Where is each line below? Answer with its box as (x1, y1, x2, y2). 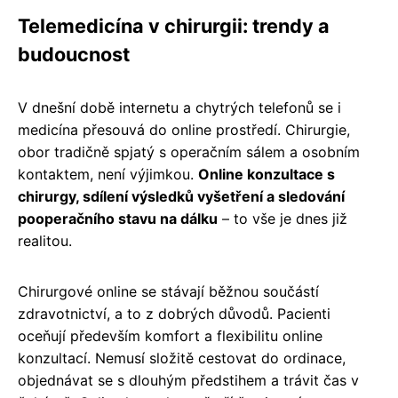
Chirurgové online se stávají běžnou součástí (18, 282, 319, 300)
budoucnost (18, 42, 130, 66)
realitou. (18, 231, 72, 250)
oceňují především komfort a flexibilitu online (18, 326, 322, 345)
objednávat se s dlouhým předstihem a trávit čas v (18, 370, 359, 389)
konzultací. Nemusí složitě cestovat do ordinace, (18, 348, 346, 367)
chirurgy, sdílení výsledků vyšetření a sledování (18, 187, 345, 205)
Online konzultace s (198, 164, 335, 183)
